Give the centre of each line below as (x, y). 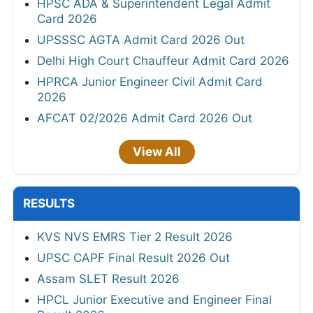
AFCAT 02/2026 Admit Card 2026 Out (145, 118)
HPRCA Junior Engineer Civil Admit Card (150, 81)
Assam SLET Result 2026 (108, 278)
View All (156, 151)
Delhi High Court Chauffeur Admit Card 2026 (163, 60)
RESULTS (49, 203)
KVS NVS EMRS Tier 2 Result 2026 (135, 236)
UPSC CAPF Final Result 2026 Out (133, 257)
